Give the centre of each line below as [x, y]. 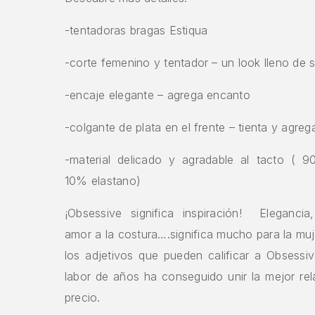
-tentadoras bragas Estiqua [136, 30]
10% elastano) [103, 180]
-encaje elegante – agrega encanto [157, 95]
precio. [83, 297]
